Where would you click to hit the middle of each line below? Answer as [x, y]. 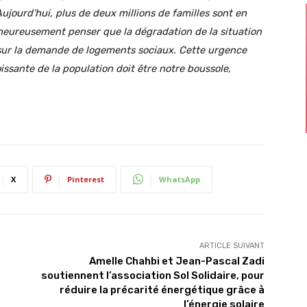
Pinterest [86, 179]
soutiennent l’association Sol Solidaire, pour [152, 275]
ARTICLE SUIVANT [232, 245]
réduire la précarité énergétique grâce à [162, 290]
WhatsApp [180, 179]
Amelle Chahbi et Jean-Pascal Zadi [176, 261]
